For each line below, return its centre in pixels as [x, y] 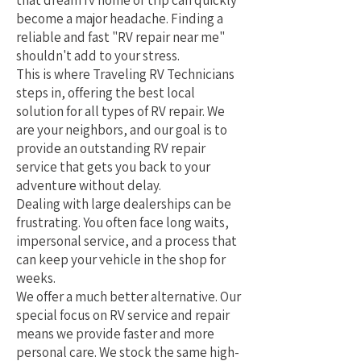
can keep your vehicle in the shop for [121, 259]
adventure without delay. [89, 185]
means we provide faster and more [115, 334]
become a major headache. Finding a [120, 19]
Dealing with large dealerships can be [124, 204]
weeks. [36, 278]
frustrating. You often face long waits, [122, 222]
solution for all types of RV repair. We [120, 111]
